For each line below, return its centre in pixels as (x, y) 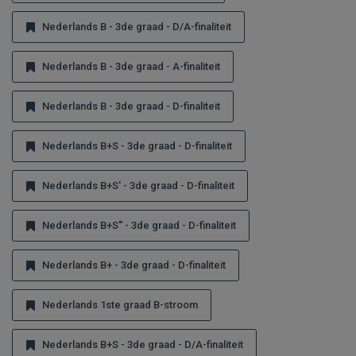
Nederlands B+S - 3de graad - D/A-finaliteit (143, 344)
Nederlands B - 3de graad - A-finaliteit (131, 66)
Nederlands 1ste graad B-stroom (120, 305)
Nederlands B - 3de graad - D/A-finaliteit (137, 27)
